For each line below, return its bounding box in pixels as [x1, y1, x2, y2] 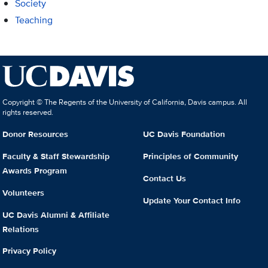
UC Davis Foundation [143, 128, 225, 141]
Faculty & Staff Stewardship [2, 150, 110, 162]
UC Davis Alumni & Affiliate [2, 208, 110, 221]
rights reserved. [2, 106, 54, 118]
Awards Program [2, 164, 68, 176]
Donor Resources [2, 128, 69, 141]
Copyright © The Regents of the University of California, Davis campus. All [2, 96, 248, 108]
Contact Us [143, 172, 186, 184]
